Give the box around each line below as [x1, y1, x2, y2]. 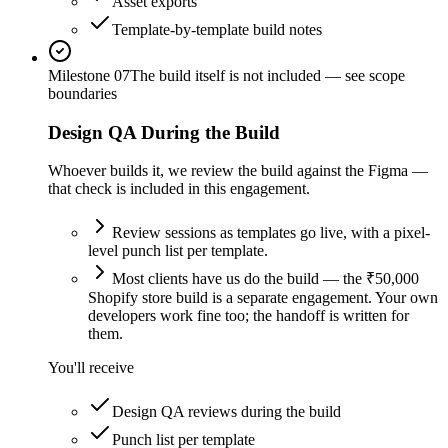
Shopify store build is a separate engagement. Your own [88, 289, 438, 307]
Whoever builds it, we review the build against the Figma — [48, 162, 428, 180]
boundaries [48, 84, 117, 102]
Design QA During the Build [48, 121, 280, 143]
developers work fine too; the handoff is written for [88, 307, 409, 325]
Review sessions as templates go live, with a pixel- [112, 224, 430, 242]
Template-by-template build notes [112, 20, 322, 38]
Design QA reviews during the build [112, 403, 341, 421]
